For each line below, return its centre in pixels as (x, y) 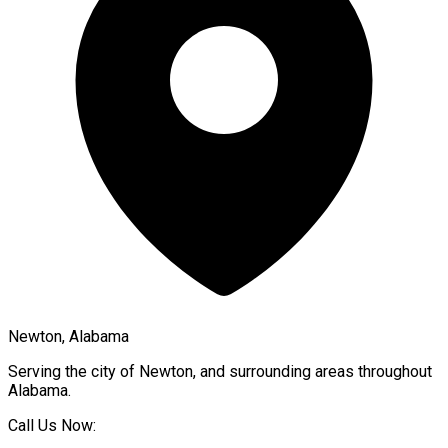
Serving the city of (73, 371)
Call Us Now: (52, 425)
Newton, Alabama (68, 336)
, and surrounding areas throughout (312, 371)
